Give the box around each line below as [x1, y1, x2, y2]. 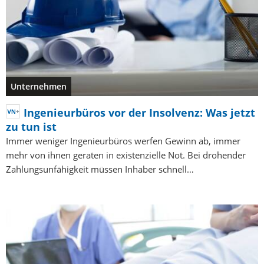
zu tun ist [6, 119, 57, 134]
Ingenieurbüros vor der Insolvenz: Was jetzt [24, 105, 255, 120]
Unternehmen [11, 80, 67, 92]
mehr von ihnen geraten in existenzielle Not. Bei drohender [6, 148, 246, 161]
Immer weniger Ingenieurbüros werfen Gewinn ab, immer [6, 134, 240, 147]
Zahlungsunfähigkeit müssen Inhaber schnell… [6, 163, 194, 175]
